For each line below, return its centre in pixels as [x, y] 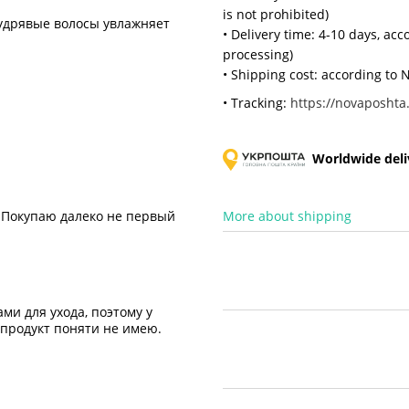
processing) [258, 55]
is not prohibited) [276, 15]
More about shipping [287, 215]
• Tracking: [257, 102]
